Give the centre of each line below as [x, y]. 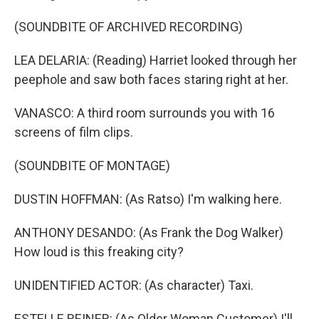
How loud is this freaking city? [99, 252]
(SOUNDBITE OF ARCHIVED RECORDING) [129, 27]
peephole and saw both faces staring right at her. [151, 80]
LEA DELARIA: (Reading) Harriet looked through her [156, 61]
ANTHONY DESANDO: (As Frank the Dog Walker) [149, 233]
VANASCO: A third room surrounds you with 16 [145, 113]
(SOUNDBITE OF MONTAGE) [92, 166]
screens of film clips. [74, 132]
